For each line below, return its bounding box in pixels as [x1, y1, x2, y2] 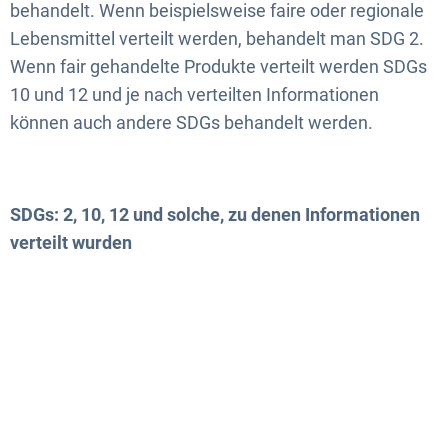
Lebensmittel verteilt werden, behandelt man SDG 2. [10, 28, 424, 49]
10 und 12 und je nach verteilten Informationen [10, 84, 379, 105]
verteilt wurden [10, 232, 132, 253]
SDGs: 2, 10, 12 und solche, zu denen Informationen [10, 204, 420, 225]
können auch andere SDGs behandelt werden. [10, 112, 373, 133]
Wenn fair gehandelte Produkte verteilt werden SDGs [10, 56, 427, 77]
